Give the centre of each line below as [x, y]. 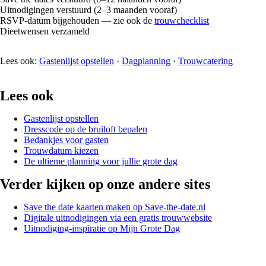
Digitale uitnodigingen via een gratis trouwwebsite [118, 217]
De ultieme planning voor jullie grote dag [101, 161]
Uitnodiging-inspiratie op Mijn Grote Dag [102, 228]
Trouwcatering [205, 61]
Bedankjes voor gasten [66, 140]
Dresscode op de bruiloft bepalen [85, 129]
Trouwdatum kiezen [61, 150]
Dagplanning [146, 61]
